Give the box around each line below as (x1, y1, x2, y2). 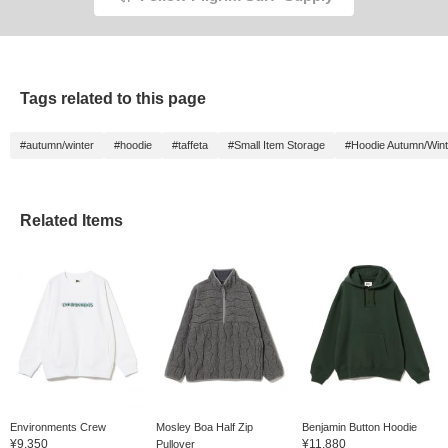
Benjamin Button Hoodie (301, 420, 417, 433)
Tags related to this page (20, 90, 206, 108)
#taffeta (172, 139, 208, 152)
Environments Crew (10, 420, 106, 433)
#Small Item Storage (228, 139, 325, 152)
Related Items (20, 212, 123, 230)
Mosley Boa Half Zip (155, 420, 253, 433)
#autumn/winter (20, 139, 94, 152)
